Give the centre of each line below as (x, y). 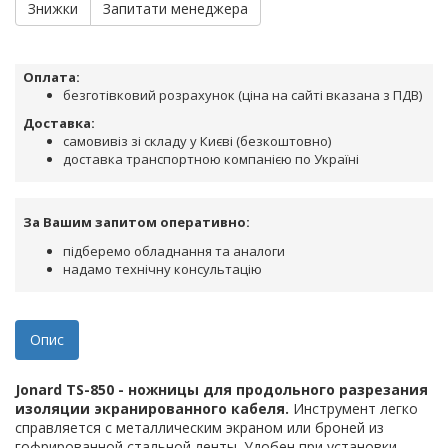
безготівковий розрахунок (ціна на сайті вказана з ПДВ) (242, 95)
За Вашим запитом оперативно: (136, 222)
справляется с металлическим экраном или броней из (199, 428)
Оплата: (51, 77)
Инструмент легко (353, 409)
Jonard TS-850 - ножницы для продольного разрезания (221, 390)
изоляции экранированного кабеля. (152, 409)
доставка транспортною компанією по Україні (211, 159)
